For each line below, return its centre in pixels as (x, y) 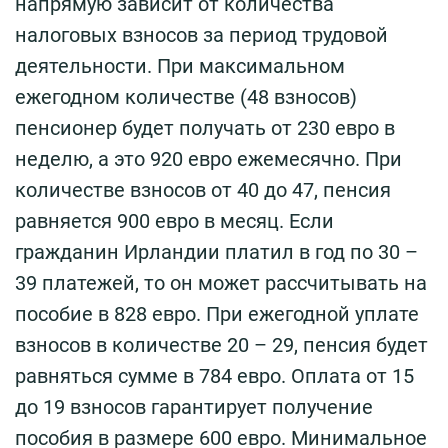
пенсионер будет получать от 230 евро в (205, 127)
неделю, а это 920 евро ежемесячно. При (208, 158)
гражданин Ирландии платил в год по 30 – (216, 251)
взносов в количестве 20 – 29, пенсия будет (221, 344)
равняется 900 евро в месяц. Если (174, 220)
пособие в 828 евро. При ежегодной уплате (217, 313)
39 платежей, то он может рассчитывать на (221, 282)
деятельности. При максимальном (180, 65)
